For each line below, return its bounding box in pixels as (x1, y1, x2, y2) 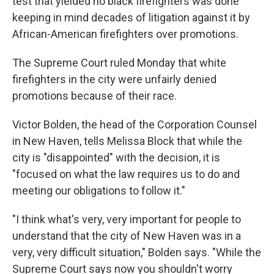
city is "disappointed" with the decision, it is (12, 151, 220, 164)
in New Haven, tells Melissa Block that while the (12, 135, 242, 147)
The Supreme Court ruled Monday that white (12, 56, 226, 69)
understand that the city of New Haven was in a (12, 229, 241, 242)
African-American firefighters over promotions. (12, 28, 239, 40)
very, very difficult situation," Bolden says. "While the (12, 246, 261, 259)
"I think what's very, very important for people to (12, 213, 241, 226)
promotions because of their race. (12, 89, 177, 102)
